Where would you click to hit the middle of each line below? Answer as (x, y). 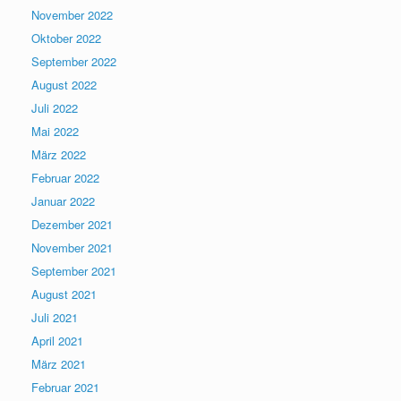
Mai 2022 (55, 131)
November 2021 (72, 247)
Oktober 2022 (66, 38)
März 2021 (59, 363)
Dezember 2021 (72, 224)
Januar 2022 (63, 200)
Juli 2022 (55, 107)
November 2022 (72, 14)
